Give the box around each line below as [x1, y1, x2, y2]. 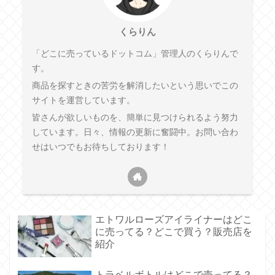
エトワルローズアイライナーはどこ [95, 214, 252, 225]
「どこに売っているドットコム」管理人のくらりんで [31, 49, 238, 58]
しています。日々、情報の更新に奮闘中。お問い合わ [31, 128, 238, 137]
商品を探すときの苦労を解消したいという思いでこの [31, 81, 238, 91]
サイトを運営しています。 [31, 96, 135, 106]
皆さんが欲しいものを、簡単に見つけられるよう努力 [31, 113, 238, 123]
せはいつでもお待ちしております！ [31, 142, 169, 152]
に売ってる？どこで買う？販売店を [95, 227, 252, 238]
